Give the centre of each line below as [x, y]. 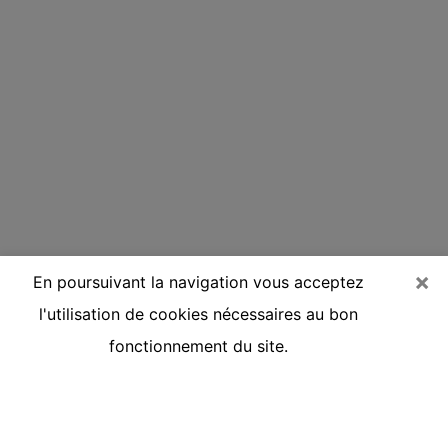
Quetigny [67, 414]
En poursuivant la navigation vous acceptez [198, 282]
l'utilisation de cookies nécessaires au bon [198, 314]
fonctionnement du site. [198, 346]
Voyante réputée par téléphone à [202, 386]
